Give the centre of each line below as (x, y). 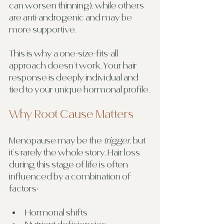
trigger (117, 140)
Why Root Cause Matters (71, 114)
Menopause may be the (56, 140)
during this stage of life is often (69, 164)
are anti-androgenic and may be (71, 17)
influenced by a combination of (71, 176)
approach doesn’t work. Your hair (74, 65)
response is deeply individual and (74, 77)
